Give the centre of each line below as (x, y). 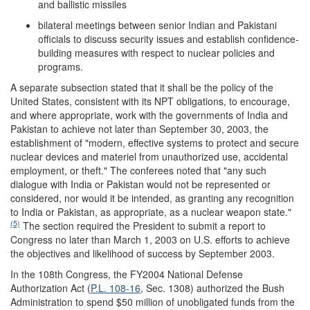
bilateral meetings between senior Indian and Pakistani (157, 25)
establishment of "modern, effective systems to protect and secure (155, 142)
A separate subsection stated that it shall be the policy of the (142, 87)
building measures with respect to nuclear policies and (156, 52)
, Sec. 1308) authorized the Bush (212, 288)
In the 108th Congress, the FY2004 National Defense (127, 274)
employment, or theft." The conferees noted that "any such (138, 170)
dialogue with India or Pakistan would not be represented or (140, 184)
